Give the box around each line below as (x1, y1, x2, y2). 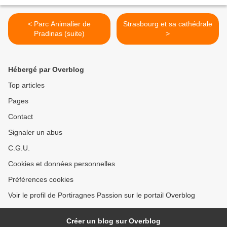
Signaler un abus (8, 128, 62, 137)
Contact (8, 112, 33, 121)
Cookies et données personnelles (8, 160, 115, 168)
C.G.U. (8, 144, 30, 153)
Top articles (8, 81, 45, 90)
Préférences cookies (8, 175, 73, 184)
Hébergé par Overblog (8, 65, 84, 74)
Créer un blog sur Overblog (66, 217, 161, 225)
